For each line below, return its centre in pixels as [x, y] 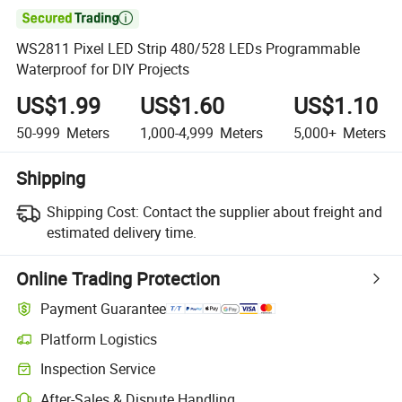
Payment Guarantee [104, 309]
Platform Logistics [99, 339]
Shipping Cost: [92, 211]
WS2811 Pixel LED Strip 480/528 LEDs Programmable [188, 49]
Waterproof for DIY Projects [103, 70]
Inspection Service [98, 369]
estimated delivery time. [121, 232]
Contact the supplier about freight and [262, 211]
